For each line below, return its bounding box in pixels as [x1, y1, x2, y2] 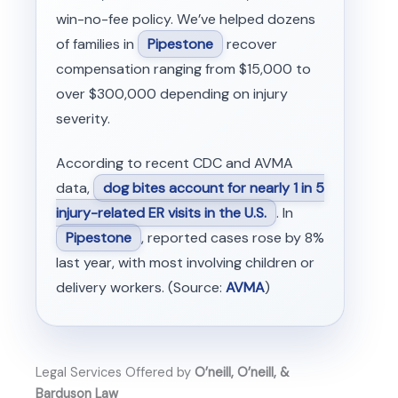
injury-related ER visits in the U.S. [55, 203, 267, 222]
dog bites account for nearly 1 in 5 [102, 178, 324, 197]
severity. [55, 108, 110, 128]
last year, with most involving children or [55, 252, 314, 272]
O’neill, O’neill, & [195, 363, 289, 381]
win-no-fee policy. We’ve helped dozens [55, 9, 315, 28]
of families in [55, 34, 138, 53]
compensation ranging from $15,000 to [55, 59, 311, 78]
